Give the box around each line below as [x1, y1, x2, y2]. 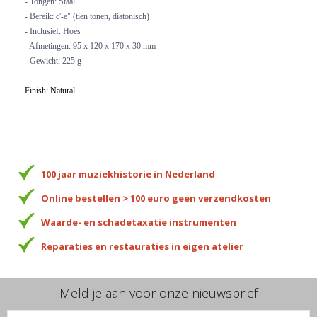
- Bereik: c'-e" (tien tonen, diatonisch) [25, 11, 149, 21]
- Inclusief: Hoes [25, 25, 81, 36]
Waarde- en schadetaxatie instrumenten [40, 215, 236, 229]
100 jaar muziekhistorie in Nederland [40, 167, 215, 180]
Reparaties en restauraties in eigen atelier [40, 239, 243, 253]
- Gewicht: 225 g [25, 55, 81, 66]
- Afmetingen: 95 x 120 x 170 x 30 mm [25, 40, 156, 51]
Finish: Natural [25, 85, 75, 96]
